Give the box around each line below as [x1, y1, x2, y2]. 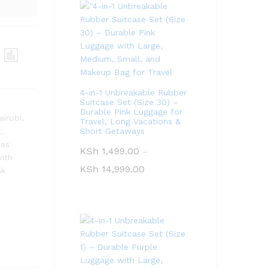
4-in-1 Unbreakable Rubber [80, 88, 187, 97]
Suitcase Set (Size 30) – [80, 97, 178, 107]
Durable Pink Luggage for [80, 107, 183, 116]
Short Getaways [80, 126, 145, 136]
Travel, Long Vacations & [80, 116, 181, 126]
